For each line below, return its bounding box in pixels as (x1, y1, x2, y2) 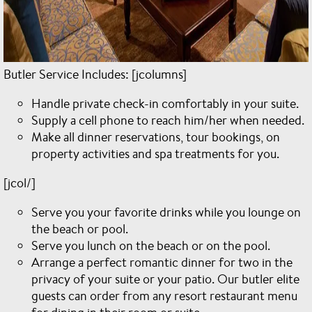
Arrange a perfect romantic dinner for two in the (31, 253, 292, 270)
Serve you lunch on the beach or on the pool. (31, 237, 270, 253)
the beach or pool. (31, 220, 128, 237)
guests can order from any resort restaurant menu (31, 287, 297, 304)
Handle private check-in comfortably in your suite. (31, 95, 299, 111)
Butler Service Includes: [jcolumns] (3, 65, 187, 82)
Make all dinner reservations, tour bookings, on (31, 128, 280, 145)
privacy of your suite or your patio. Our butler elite (31, 270, 299, 287)
